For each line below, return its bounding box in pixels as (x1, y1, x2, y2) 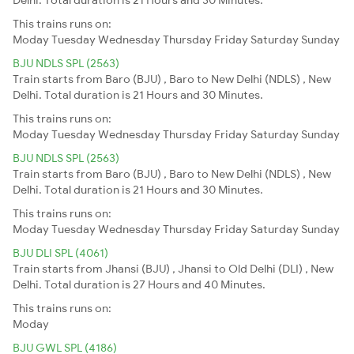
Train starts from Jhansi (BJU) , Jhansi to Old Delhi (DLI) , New (13, 261, 333, 276)
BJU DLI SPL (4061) (13, 245, 108, 260)
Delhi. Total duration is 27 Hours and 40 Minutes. (13, 277, 265, 292)
